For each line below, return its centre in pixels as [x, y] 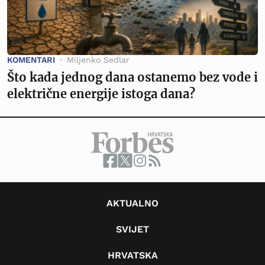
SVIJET [132, 230]
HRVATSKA [132, 256]
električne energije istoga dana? [101, 94]
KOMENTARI [31, 60]
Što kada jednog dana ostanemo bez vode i [132, 77]
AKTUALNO [132, 203]
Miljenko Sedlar [98, 60]
